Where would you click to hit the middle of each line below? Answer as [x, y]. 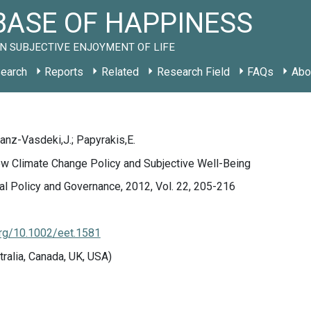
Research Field [193, 72]
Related [120, 72]
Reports [64, 72]
